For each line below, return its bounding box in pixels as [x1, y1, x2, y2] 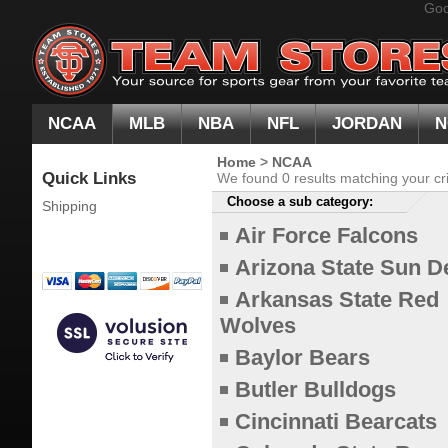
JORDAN [332, 114, 402, 133]
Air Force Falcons [235, 223, 418, 248]
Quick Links [42, 168, 136, 189]
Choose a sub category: [227, 194, 373, 209]
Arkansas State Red [235, 287, 439, 312]
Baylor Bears [235, 345, 370, 370]
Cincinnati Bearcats [235, 409, 437, 434]
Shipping [42, 197, 97, 214]
